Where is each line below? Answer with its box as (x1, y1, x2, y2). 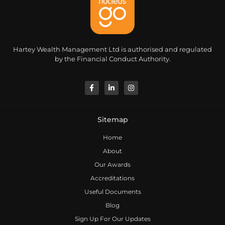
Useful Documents (84, 188, 141, 196)
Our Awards (94, 161, 131, 169)
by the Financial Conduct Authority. (54, 54, 171, 63)
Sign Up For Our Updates (74, 215, 151, 223)
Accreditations (90, 174, 135, 182)
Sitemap (97, 115, 128, 125)
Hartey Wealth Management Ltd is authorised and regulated (13, 45, 212, 53)
